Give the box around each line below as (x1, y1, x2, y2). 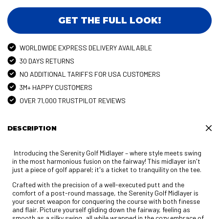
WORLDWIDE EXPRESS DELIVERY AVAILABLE (20, 43, 152, 52)
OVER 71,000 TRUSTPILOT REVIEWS (20, 96, 126, 105)
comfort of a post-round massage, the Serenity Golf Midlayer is (12, 188, 198, 197)
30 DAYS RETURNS (20, 56, 74, 65)
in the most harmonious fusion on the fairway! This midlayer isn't (12, 156, 200, 165)
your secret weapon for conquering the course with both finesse (12, 197, 200, 205)
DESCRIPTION (7, 124, 57, 132)
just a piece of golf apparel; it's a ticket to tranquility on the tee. (12, 165, 201, 174)
